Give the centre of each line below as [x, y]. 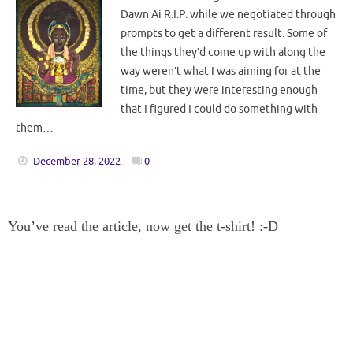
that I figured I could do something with [219, 109]
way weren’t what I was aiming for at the [221, 71]
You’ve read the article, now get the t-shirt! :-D [143, 226]
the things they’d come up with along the [223, 52]
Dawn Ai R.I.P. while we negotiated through [228, 14]
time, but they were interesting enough [219, 90]
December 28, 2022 [76, 162]
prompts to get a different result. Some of [224, 33]
